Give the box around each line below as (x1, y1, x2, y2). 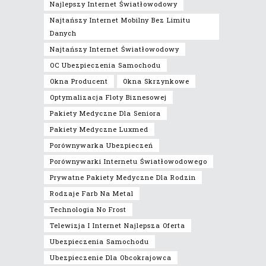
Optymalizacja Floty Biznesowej (50, 92, 167, 102)
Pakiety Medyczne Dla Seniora (50, 108, 161, 118)
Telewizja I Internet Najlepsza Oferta (50, 220, 185, 230)
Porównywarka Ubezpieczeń (50, 140, 153, 150)
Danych (50, 28, 77, 37)
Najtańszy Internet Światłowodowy (50, 44, 179, 53)
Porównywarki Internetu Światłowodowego (50, 156, 207, 166)
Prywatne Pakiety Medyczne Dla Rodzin (50, 172, 196, 182)
